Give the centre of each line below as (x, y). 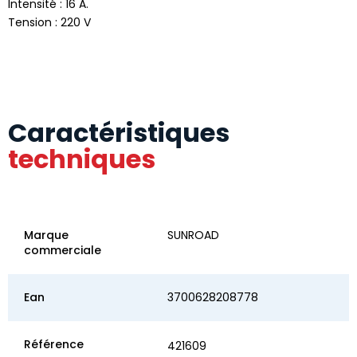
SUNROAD (193, 235)
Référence (54, 345)
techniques (82, 159)
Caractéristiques (119, 133)
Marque (46, 235)
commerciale (63, 251)
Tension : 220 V (49, 23)
